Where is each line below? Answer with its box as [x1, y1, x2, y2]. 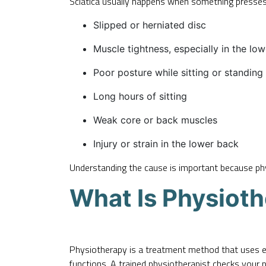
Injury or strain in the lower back [93, 137, 239, 150]
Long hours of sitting [93, 90, 187, 102]
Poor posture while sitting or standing [93, 66, 263, 78]
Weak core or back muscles [93, 113, 217, 126]
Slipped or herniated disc [93, 18, 206, 31]
